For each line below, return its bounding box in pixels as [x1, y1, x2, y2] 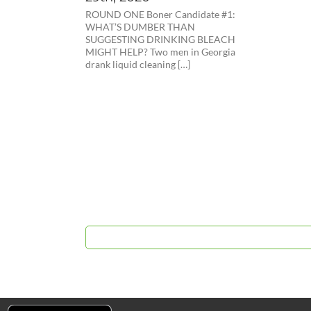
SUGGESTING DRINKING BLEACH [85, 33, 236, 45]
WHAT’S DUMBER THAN [85, 21, 196, 33]
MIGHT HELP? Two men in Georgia [85, 46, 236, 58]
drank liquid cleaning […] [85, 58, 191, 70]
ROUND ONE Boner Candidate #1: [85, 8, 236, 20]
